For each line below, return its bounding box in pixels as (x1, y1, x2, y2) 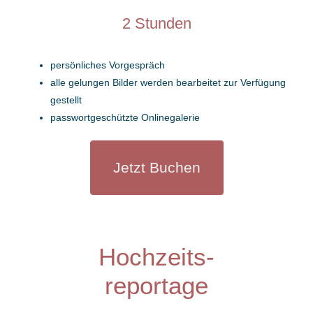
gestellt (50, 94, 82, 105)
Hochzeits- (99, 243, 214, 271)
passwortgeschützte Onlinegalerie (50, 111, 201, 123)
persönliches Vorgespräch (50, 59, 166, 71)
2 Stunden (122, 14, 191, 32)
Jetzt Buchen (112, 159, 201, 175)
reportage (105, 272, 208, 300)
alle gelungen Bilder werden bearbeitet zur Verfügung (50, 76, 286, 88)
